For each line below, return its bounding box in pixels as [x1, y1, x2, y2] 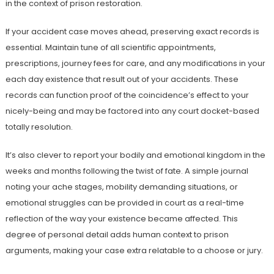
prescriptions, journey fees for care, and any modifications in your [5, 57, 265, 69]
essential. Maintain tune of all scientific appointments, [5, 42, 216, 53]
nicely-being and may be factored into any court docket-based [5, 105, 259, 117]
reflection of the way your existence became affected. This [5, 213, 238, 224]
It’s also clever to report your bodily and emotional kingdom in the [5, 149, 265, 161]
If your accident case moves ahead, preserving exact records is [5, 26, 259, 37]
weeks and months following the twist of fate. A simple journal [5, 165, 248, 177]
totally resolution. [5, 121, 73, 133]
